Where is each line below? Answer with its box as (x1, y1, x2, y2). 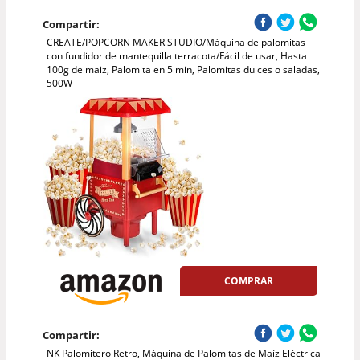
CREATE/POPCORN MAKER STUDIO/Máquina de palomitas (46, 35, 305, 49)
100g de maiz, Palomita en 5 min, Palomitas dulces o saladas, (46, 62, 320, 76)
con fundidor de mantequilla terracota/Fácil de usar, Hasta (46, 48, 307, 63)
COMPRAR (224, 273, 274, 288)
